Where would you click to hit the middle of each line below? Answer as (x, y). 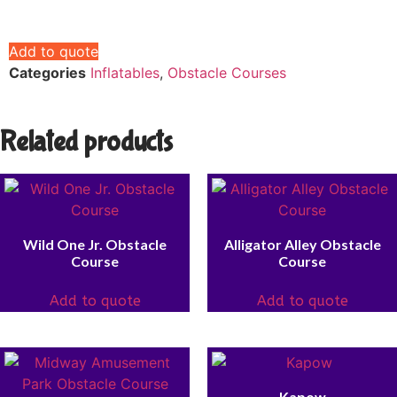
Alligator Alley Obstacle (302, 245)
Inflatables (125, 73)
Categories (47, 73)
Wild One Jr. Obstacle (95, 245)
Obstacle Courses (227, 73)
